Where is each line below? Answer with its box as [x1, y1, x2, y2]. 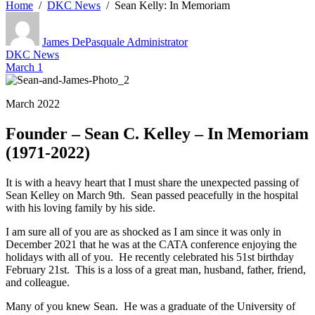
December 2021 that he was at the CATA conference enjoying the [6, 238, 297, 250]
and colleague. [6, 276, 70, 288]
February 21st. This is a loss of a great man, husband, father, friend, [6, 263, 306, 276]
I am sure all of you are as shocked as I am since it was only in [6, 225, 281, 238]
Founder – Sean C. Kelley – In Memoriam [6, 124, 309, 143]
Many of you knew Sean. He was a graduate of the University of [6, 300, 295, 312]
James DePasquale [42, 35, 127, 48]
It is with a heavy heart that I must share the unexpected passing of [6, 176, 299, 188]
